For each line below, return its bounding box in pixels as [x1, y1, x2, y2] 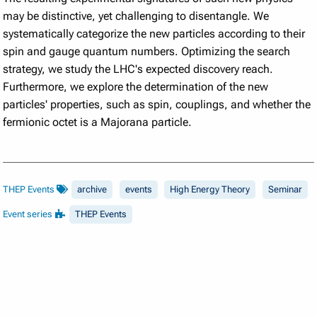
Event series [3, 209, 55, 220]
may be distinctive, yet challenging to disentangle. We [3, 9, 270, 23]
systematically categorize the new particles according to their [3, 27, 306, 41]
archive [77, 184, 108, 195]
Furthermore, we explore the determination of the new [3, 80, 269, 94]
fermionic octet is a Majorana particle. [3, 115, 192, 129]
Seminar [268, 184, 303, 195]
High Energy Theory [170, 184, 250, 195]
